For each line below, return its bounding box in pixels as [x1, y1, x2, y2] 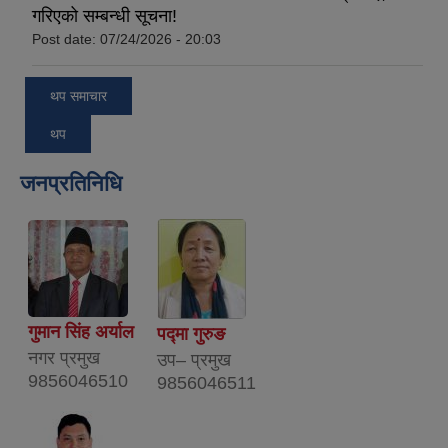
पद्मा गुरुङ [157, 323, 225, 344]
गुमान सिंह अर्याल [28, 321, 134, 342]
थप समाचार [50, 87, 107, 104]
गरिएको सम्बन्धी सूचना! [32, 6, 177, 27]
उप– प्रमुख [157, 349, 231, 370]
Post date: [32, 31, 100, 48]
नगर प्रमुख [28, 347, 100, 368]
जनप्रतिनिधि [20, 170, 122, 196]
